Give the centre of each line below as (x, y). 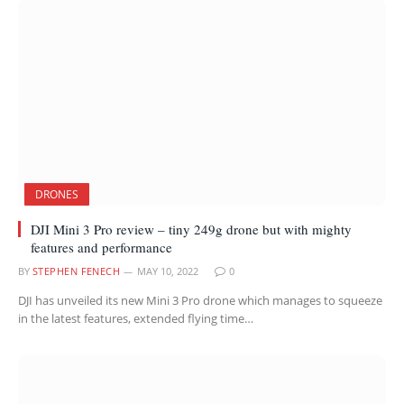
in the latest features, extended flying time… (136, 318)
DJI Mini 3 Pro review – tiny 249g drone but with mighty (191, 229)
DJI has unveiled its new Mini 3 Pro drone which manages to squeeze (200, 300)
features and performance (101, 247)
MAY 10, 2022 (168, 271)
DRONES (57, 194)
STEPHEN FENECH (77, 271)
